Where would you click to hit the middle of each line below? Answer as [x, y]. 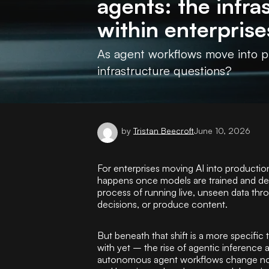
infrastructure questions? [165, 71]
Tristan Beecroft [164, 130]
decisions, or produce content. [162, 204]
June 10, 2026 [222, 130]
